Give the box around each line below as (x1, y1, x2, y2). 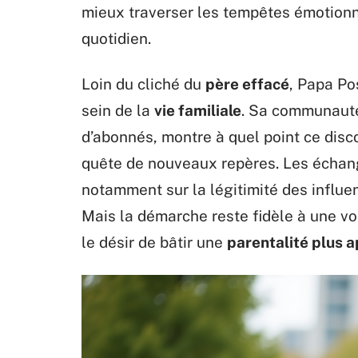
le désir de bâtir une (82, 233, 227, 251)
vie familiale (154, 101, 241, 119)
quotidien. (82, 30, 151, 47)
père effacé (205, 75, 289, 93)
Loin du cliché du (82, 75, 205, 93)
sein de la (82, 101, 154, 119)
